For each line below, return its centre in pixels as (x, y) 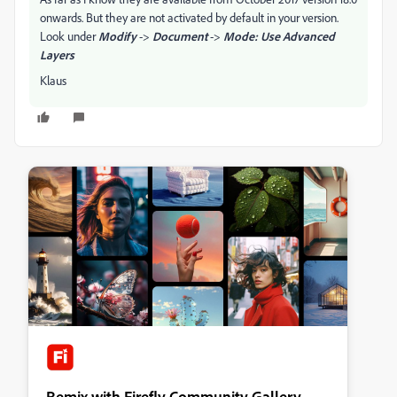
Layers (57, 54)
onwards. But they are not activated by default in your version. (189, 17)
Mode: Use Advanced (279, 36)
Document (180, 36)
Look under (69, 36)
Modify (117, 36)
